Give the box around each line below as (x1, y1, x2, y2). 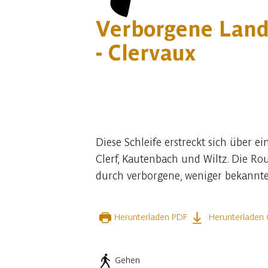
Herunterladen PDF (114, 211, 188, 223)
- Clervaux (95, 39, 196, 66)
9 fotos (115, 95, 144, 106)
